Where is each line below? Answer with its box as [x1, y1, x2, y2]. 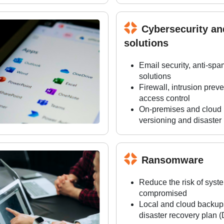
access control [138, 94, 190, 103]
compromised [138, 189, 187, 198]
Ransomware [141, 154, 203, 166]
